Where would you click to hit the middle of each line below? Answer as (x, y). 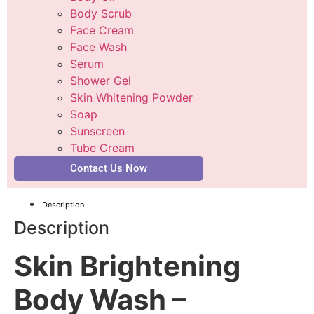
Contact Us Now (109, 168)
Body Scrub (101, 13)
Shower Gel (101, 80)
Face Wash (98, 47)
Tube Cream (102, 148)
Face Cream (102, 30)
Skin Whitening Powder (131, 97)
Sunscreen (97, 131)
